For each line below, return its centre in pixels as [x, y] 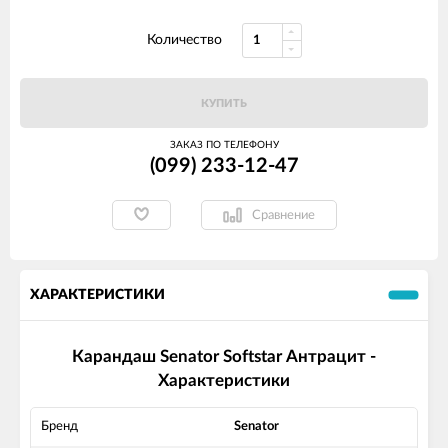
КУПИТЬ [224, 103]
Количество [184, 40]
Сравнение [283, 215]
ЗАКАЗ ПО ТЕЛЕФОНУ [224, 145]
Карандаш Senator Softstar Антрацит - [224, 357]
